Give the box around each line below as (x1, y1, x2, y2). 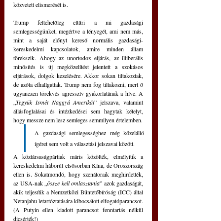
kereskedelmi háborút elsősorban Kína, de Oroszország (13, 161, 143, 170)
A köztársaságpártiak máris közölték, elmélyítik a (13, 152, 143, 161)
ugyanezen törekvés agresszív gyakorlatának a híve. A (13, 89, 143, 98)
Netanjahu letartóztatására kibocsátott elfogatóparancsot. (13, 197, 143, 205)
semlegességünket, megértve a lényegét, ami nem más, (13, 27, 143, 36)
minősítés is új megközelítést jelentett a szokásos (13, 63, 143, 71)
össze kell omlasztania (47, 179, 100, 187)
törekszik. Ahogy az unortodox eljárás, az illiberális (13, 54, 143, 62)
